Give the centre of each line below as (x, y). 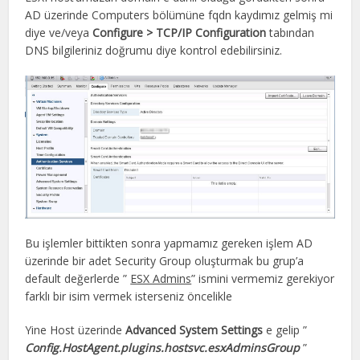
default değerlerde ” (78, 279)
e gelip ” (285, 330)
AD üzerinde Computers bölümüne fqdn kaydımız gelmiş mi (179, 14)
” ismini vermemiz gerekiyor (263, 279)
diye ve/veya (59, 32)
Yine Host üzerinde (76, 330)
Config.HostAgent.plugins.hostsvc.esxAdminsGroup (163, 348)
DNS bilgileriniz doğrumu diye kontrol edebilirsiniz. (154, 50)
